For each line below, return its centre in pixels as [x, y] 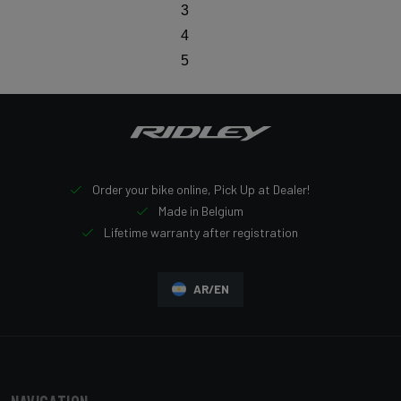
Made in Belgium [200, 210]
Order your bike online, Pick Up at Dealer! [200, 189]
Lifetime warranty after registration [200, 232]
